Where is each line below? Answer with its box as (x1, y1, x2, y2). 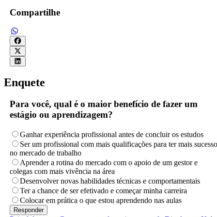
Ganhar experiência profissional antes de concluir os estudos (20, 130, 203, 139)
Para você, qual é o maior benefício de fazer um (10, 98, 198, 109)
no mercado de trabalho (10, 148, 81, 157)
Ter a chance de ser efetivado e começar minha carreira (20, 186, 187, 195)
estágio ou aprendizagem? (10, 109, 113, 120)
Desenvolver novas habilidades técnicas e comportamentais (20, 176, 200, 185)
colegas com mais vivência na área (10, 167, 115, 175)
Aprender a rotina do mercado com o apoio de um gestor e (20, 158, 198, 167)
